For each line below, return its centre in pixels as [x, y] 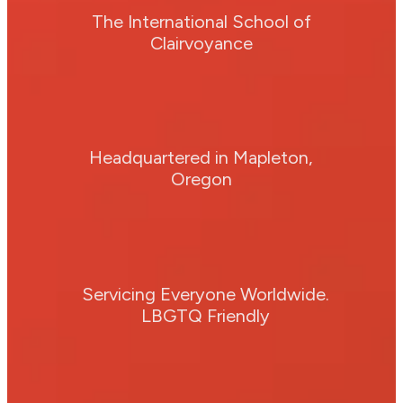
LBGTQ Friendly [205, 315]
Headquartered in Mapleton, [201, 158]
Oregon [201, 179]
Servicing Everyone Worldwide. [205, 294]
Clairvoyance [201, 43]
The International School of [201, 21]
